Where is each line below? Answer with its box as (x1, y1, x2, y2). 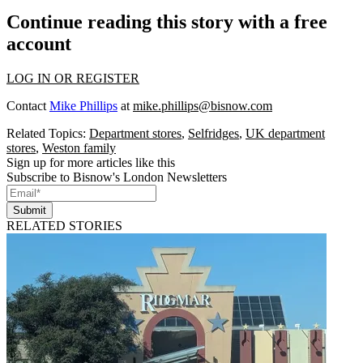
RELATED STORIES (6, 218, 122, 233)
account (6, 32, 71, 54)
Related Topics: (6, 126, 89, 140)
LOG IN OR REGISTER (6, 70, 139, 85)
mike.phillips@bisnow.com (133, 98, 272, 113)
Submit (13, 203, 46, 216)
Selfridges (188, 126, 239, 140)
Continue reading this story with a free (6, 11, 327, 32)
